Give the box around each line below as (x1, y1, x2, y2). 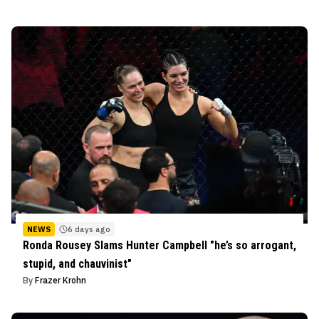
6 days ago (68, 224, 110, 234)
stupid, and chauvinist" (23, 256, 132, 271)
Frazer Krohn (35, 274, 86, 286)
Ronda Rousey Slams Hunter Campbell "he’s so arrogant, (23, 238, 296, 252)
